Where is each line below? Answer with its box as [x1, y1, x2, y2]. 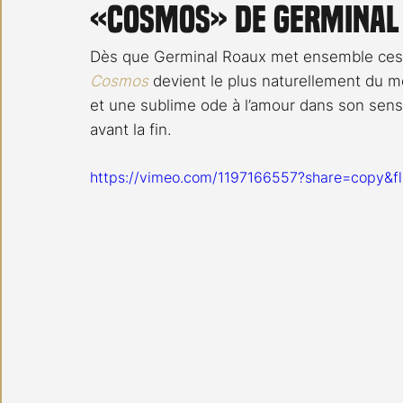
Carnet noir [36, 43, 117, 66]
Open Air [153, 43, 210, 66]
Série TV [246, 43, 299, 66]
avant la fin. [90, 121, 172, 139]
